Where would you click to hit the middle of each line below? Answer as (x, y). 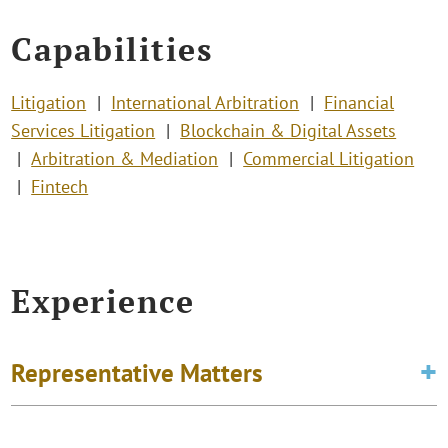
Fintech (60, 187)
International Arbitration (205, 103)
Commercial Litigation (329, 159)
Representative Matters (137, 372)
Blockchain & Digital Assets (288, 131)
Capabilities (112, 48)
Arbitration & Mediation (125, 159)
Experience (103, 301)
